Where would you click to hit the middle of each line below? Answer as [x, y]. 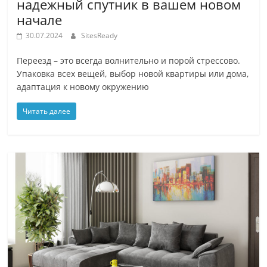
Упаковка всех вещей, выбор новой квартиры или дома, [133, 73]
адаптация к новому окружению [83, 86]
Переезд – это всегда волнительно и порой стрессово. [129, 60]
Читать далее [47, 111]
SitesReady [100, 35]
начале [40, 19]
